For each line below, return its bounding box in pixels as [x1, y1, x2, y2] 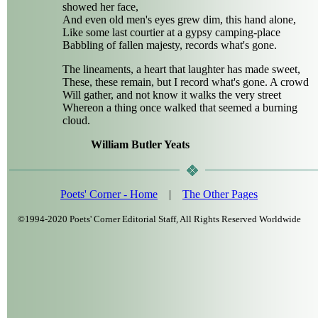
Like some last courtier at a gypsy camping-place [62, 26, 280, 39]
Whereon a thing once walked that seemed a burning [62, 102, 297, 114]
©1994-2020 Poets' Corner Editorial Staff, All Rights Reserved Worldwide [17, 214, 301, 225]
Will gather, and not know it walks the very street [62, 89, 281, 102]
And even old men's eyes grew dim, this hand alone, [62, 13, 296, 26]
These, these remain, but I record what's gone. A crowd [62, 76, 309, 89]
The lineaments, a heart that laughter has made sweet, [62, 63, 300, 76]
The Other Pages [182, 188, 258, 201]
